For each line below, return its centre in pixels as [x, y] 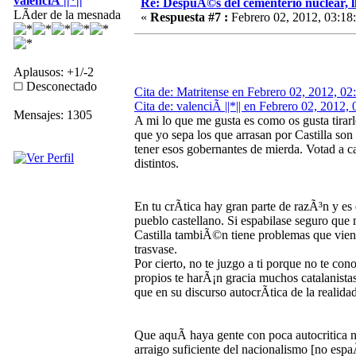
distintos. [157, 163]
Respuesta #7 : [189, 17]
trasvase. [156, 249]
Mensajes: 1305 [53, 114]
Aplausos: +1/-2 [54, 72]
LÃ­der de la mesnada [67, 14]
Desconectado [60, 86]
